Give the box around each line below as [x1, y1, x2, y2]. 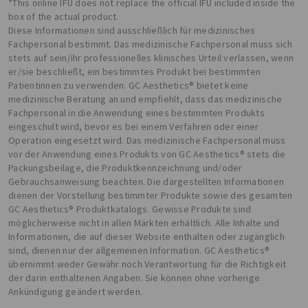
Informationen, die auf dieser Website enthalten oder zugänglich [8, 230, 285, 243]
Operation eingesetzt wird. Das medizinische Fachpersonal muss [8, 133, 286, 146]
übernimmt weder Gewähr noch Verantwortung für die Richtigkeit [8, 257, 287, 270]
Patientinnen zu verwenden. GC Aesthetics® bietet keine [8, 78, 249, 91]
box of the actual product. [8, 10, 119, 23]
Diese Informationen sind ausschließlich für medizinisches [8, 23, 256, 36]
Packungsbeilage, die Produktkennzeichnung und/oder [8, 161, 243, 174]
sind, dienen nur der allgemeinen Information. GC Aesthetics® [8, 243, 269, 256]
